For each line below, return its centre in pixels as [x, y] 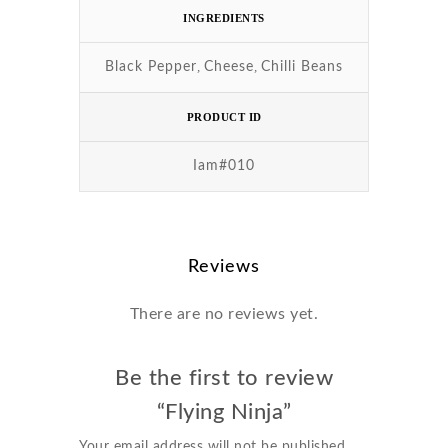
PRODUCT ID [224, 117]
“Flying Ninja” [224, 412]
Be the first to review [224, 378]
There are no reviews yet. [224, 314]
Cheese [229, 67]
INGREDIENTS [224, 18]
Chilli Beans [302, 67]
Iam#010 [224, 166]
